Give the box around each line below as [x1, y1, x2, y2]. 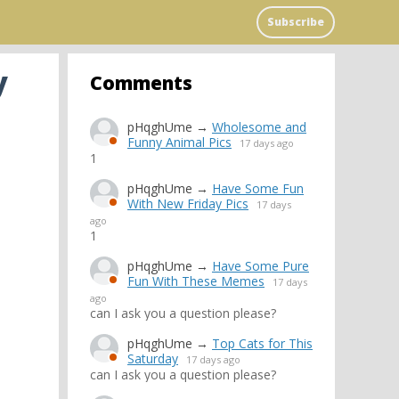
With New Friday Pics [127, 195, 248, 212]
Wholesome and [212, 118, 306, 135]
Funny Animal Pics [127, 134, 232, 151]
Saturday [127, 350, 178, 367]
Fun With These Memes [127, 273, 265, 289]
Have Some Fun [212, 180, 304, 197]
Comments [90, 70, 192, 95]
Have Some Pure [212, 257, 309, 274]
